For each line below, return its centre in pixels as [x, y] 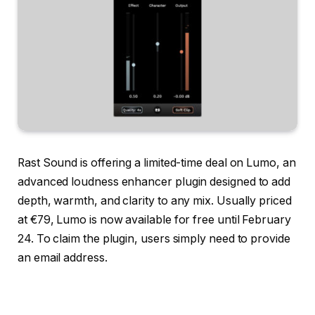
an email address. [63, 257]
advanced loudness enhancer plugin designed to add [154, 181]
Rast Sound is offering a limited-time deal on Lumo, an [157, 162]
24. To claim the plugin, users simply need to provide [154, 238]
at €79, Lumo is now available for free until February [154, 219]
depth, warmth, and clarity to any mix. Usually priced [155, 200]
